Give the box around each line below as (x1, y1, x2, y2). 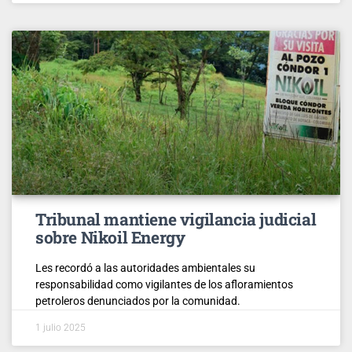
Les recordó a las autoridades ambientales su (35, 261, 255, 274)
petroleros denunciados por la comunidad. (35, 294, 240, 307)
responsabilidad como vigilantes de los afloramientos (35, 277, 293, 291)
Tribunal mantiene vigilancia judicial (35, 207, 317, 230)
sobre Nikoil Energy (35, 225, 185, 248)
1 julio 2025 (35, 321, 86, 333)
